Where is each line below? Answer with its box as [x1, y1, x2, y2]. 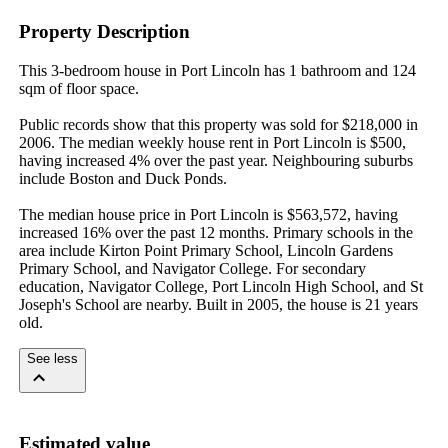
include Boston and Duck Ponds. [18, 169, 227, 187]
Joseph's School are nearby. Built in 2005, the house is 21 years [18, 295, 418, 313]
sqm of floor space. [18, 79, 139, 97]
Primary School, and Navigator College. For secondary [18, 259, 366, 277]
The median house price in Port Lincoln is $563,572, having [18, 205, 398, 223]
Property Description [18, 21, 190, 43]
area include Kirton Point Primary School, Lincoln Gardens [18, 241, 393, 259]
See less [26, 350, 78, 366]
